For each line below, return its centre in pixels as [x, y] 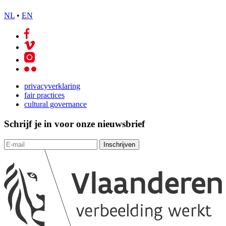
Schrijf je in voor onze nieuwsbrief [74, 124]
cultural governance [55, 104]
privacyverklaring [52, 86]
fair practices [44, 95]
